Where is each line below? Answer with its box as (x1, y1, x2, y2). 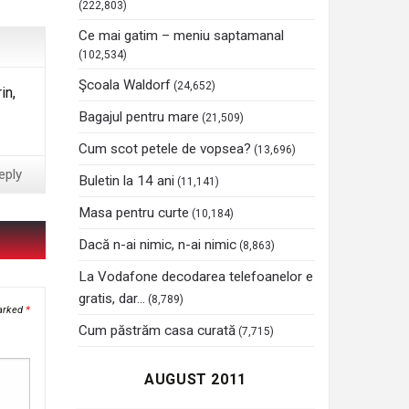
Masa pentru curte (79, 204, 190, 221)
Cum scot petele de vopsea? (79, 140, 252, 157)
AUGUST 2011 (143, 370, 247, 388)
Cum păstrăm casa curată (79, 321, 236, 339)
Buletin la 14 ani (79, 172, 175, 189)
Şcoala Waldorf (79, 76, 172, 93)
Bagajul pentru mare (79, 108, 200, 125)
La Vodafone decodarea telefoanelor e (79, 267, 314, 285)
